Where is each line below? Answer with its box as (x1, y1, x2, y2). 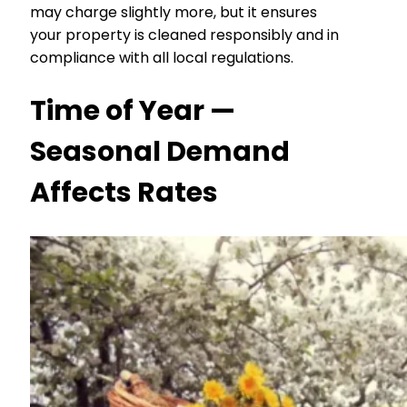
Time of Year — (30, 92, 235, 131)
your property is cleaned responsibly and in (30, 24, 339, 45)
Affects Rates (30, 174, 218, 213)
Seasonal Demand (30, 133, 290, 172)
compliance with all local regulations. (30, 46, 293, 68)
